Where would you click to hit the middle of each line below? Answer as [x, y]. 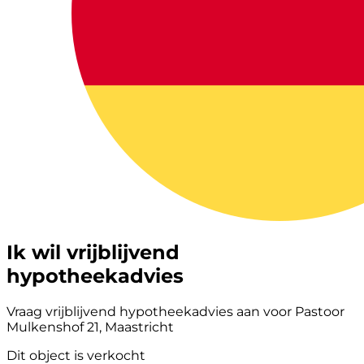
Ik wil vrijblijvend [93, 252]
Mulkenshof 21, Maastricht [90, 327]
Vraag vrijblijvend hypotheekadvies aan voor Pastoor [175, 311]
